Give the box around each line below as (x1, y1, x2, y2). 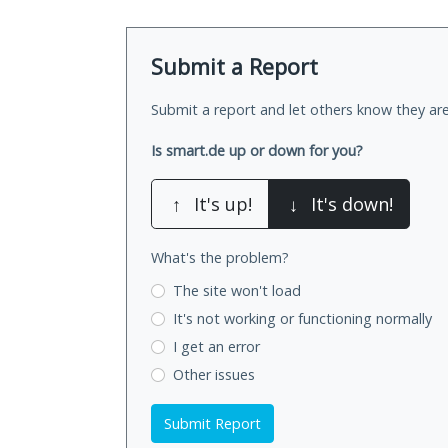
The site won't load (172, 281, 301, 301)
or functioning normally (279, 309, 432, 329)
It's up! (194, 192, 252, 217)
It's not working (172, 309, 280, 329)
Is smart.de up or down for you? (151, 141, 363, 161)
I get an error (172, 336, 260, 356)
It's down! (311, 192, 393, 217)
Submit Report (164, 413, 261, 433)
